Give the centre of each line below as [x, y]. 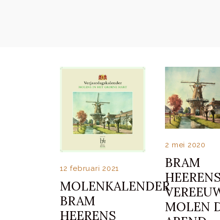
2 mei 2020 [185, 145]
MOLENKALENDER [115, 186]
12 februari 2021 [89, 169]
